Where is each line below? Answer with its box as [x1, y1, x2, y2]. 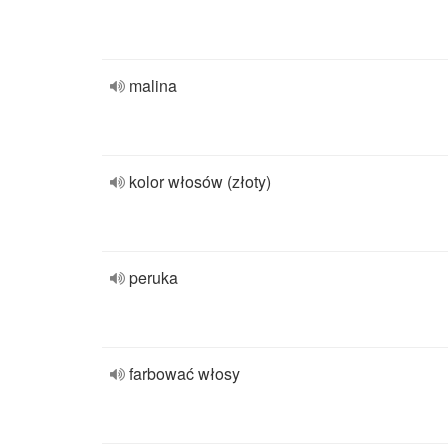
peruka [129, 266, 178, 289]
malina [129, 74, 177, 97]
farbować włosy [129, 362, 240, 385]
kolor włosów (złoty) [129, 170, 271, 193]
